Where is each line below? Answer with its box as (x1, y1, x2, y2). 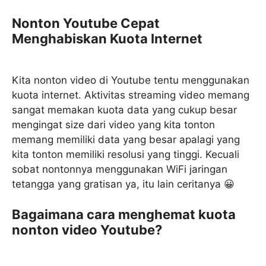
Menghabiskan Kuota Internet (12, 31, 202, 46)
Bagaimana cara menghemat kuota (12, 207, 236, 222)
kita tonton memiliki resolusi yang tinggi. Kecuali (12, 148, 239, 160)
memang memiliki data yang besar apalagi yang (12, 134, 240, 145)
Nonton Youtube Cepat (12, 15, 160, 31)
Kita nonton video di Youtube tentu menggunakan (12, 74, 249, 86)
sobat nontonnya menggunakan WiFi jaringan (12, 163, 227, 175)
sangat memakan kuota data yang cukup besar (12, 104, 237, 116)
